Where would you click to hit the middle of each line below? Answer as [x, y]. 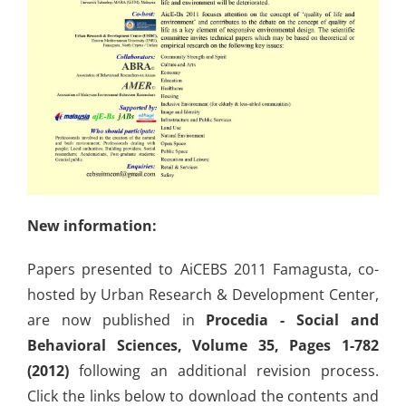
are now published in [117, 320]
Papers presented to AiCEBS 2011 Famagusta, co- [203, 270]
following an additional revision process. [229, 371]
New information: [92, 226]
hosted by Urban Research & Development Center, [203, 295]
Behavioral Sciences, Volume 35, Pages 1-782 [203, 346]
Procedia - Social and [293, 320]
